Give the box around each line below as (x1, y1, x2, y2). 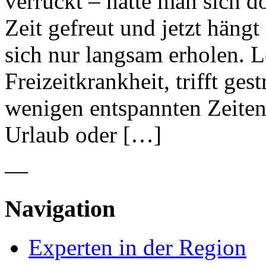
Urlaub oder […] (5, 121, 161, 147)
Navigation (5, 195, 115, 223)
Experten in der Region (28, 235, 246, 261)
